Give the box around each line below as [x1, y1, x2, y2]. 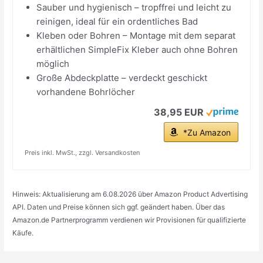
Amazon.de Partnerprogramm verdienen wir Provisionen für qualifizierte [12, 215, 247, 224]
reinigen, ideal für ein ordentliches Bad [36, 15, 198, 27]
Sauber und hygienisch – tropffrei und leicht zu [36, 1, 232, 13]
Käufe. [12, 228, 34, 237]
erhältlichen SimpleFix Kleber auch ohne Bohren [36, 43, 238, 55]
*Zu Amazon [183, 127, 231, 137]
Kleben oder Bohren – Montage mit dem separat [36, 29, 236, 41]
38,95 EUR [153, 106, 204, 118]
